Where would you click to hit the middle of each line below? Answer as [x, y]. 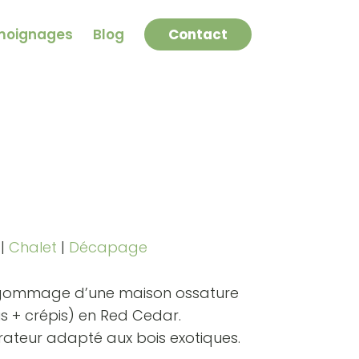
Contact [198, 34]
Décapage [108, 247]
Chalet [32, 247]
